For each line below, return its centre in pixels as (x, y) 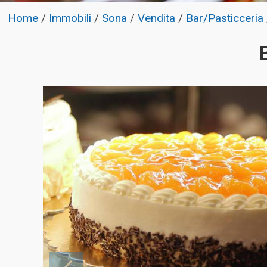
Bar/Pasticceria (225, 18)
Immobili (70, 18)
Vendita (157, 18)
